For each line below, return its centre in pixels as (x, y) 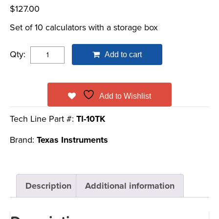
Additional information (130, 186)
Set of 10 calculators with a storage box (84, 27)
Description (48, 186)
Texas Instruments (72, 140)
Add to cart (123, 54)
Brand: (23, 140)
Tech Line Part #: (43, 119)
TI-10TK (91, 119)
